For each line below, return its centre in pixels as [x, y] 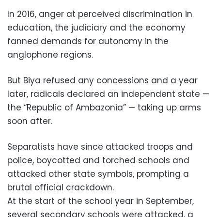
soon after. [30, 121]
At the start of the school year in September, [101, 201]
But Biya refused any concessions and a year [102, 80]
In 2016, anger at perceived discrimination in [100, 14]
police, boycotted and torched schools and [98, 160]
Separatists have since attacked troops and [100, 147]
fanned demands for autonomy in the [88, 41]
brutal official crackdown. [61, 187]
